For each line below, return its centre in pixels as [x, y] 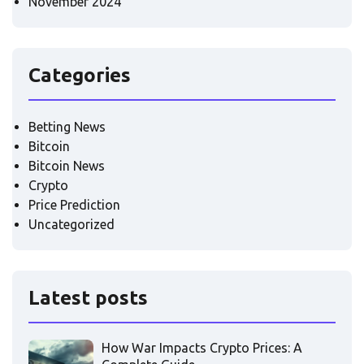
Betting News [67, 127]
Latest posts [88, 298]
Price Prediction [74, 205]
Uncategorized [71, 225]
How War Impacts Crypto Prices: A [202, 348]
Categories [80, 76]
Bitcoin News [67, 166]
